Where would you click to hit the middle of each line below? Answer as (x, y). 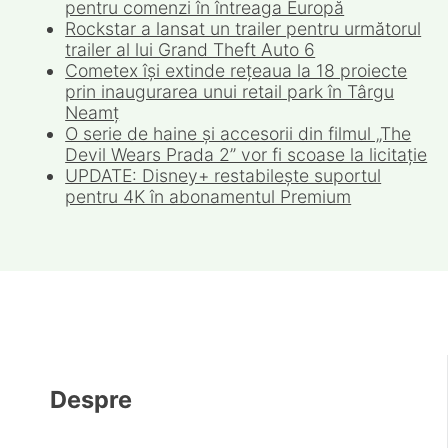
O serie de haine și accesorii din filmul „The (238, 134)
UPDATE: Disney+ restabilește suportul (223, 176)
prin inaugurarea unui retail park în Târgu (230, 92)
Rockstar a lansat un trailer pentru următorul (243, 29)
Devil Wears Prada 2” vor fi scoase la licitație (246, 155)
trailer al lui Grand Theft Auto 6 (190, 50)
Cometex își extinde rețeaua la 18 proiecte (236, 71)
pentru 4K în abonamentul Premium (208, 197)
